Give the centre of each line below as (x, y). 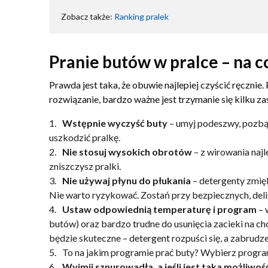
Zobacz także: (88, 16)
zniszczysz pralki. (85, 166)
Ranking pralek (141, 16)
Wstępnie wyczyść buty (115, 123)
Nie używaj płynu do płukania (127, 180)
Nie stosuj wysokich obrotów (127, 152)
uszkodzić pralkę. (85, 137)
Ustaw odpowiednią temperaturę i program (160, 209)
